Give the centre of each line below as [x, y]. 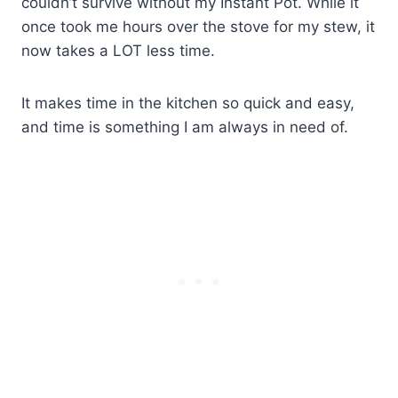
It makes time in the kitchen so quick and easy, [188, 103]
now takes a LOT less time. [118, 51]
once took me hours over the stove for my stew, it [198, 27]
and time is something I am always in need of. [185, 127]
